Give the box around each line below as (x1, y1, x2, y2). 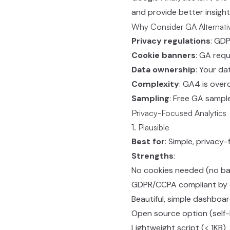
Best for (131, 136, 165, 147)
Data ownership (131, 64, 196, 75)
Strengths (131, 150, 174, 161)
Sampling (131, 93, 169, 104)
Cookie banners (131, 50, 196, 61)
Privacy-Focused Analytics (131, 108, 226, 118)
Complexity (131, 79, 179, 89)
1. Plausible (131, 122, 169, 132)
